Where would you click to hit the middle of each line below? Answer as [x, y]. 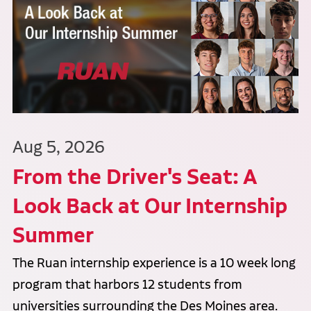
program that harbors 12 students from [127, 285]
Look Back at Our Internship [150, 205]
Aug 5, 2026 [58, 146]
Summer [53, 234]
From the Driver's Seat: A [134, 176]
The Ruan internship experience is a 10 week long [154, 263]
